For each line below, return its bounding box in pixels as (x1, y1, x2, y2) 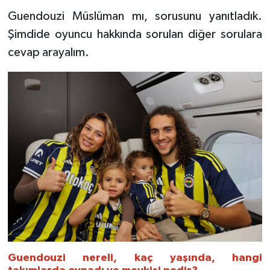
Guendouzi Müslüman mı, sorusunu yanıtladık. (7, 10, 263, 23)
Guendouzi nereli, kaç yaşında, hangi (7, 252, 263, 263)
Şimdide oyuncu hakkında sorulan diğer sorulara (7, 28, 263, 41)
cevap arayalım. (7, 46, 89, 59)
